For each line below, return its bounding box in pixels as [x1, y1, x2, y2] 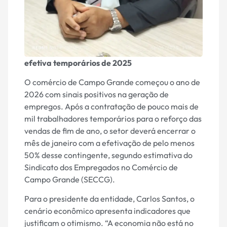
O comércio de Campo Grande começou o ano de [24, 77, 200, 87]
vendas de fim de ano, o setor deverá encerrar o [24, 126, 196, 136]
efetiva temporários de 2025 [24, 57, 132, 68]
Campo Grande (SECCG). [24, 174, 115, 184]
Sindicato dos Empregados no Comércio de [24, 162, 178, 172]
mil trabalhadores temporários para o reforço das [24, 113, 202, 124]
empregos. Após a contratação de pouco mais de [24, 101, 199, 111]
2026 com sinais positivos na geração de [24, 89, 169, 99]
